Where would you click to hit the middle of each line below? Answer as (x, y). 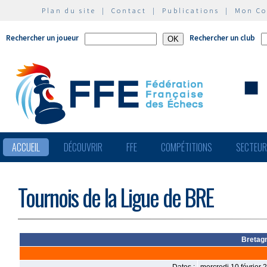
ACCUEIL (26, 147)
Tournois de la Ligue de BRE (116, 197)
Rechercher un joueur (42, 38)
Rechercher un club (222, 38)
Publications (191, 10)
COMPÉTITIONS (187, 147)
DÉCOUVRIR (83, 147)
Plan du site (69, 10)
